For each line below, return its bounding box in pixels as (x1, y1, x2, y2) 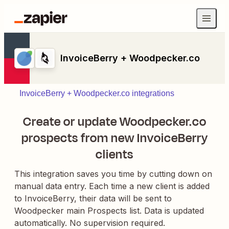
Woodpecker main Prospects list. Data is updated (14, 205, 204, 216)
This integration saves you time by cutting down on (14, 169, 212, 179)
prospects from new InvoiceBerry (21, 129, 208, 147)
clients (96, 146, 133, 163)
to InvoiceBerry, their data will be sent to (14, 193, 172, 203)
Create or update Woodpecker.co (22, 113, 207, 130)
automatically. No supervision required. (14, 218, 165, 228)
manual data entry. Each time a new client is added (14, 181, 210, 191)
